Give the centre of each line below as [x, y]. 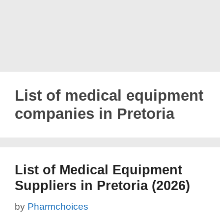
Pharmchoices [58, 206]
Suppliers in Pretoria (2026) [102, 186]
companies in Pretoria [95, 114]
